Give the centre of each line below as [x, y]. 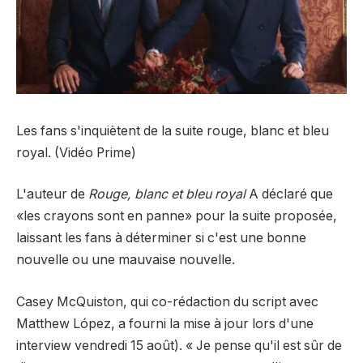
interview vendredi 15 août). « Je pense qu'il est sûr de [179, 345]
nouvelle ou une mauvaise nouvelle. [126, 260]
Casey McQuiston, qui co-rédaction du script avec [167, 301]
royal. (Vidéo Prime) [76, 152]
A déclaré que [289, 194]
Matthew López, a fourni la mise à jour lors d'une [165, 323]
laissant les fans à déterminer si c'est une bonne [161, 238]
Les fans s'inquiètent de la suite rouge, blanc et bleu [173, 130]
